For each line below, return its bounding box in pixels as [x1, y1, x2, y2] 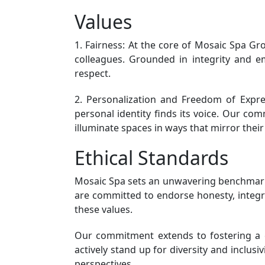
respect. [75, 66, 111, 80]
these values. [75, 202, 132, 216]
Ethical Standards [75, 144, 228, 170]
